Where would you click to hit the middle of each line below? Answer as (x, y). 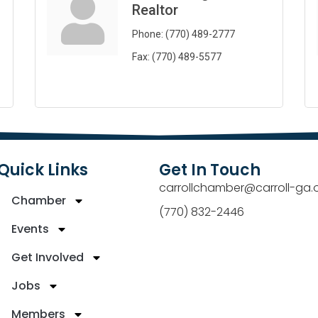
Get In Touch (210, 170)
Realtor (155, 10)
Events (30, 229)
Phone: (148, 34)
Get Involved (48, 257)
